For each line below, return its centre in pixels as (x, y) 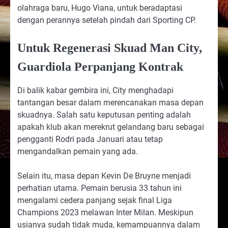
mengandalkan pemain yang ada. (78, 151)
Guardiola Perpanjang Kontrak (100, 66)
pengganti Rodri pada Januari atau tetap (90, 139)
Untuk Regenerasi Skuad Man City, (110, 48)
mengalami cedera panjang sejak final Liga (95, 200)
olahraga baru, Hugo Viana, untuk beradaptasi (100, 8)
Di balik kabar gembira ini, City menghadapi (95, 90)
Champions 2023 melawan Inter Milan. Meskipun (105, 212)
